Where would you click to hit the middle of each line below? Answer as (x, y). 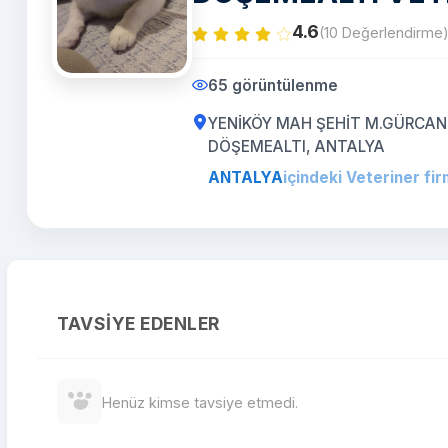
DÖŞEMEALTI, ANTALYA (296, 146)
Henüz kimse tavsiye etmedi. (200, 402)
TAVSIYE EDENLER (138, 323)
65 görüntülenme (273, 85)
